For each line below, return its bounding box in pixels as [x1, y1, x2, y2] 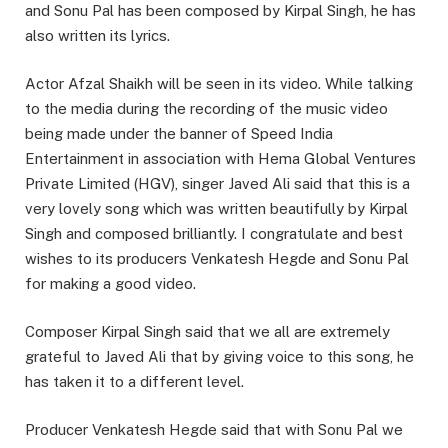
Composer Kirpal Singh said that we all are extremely [25, 323, 390, 341]
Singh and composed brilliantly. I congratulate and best [25, 225, 403, 243]
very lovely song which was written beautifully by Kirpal [25, 200, 408, 218]
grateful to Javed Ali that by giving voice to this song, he [25, 348, 414, 366]
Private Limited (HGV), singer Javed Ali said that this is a [25, 175, 410, 193]
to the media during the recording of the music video [25, 100, 388, 118]
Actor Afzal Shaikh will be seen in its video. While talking [25, 75, 413, 93]
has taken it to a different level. [25, 373, 244, 391]
